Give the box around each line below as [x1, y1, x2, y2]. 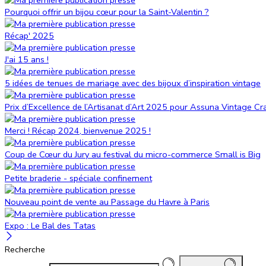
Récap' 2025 [5, 29, 54, 42]
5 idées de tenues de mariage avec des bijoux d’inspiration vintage [5, 77, 261, 89]
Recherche [5, 243, 45, 255]
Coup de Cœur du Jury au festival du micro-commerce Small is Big [5, 148, 261, 160]
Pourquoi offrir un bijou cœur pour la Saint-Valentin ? [5, 5, 209, 18]
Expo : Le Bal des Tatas [5, 219, 96, 232]
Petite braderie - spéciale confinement [5, 172, 152, 184]
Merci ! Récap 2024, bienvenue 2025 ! [5, 124, 151, 137]
